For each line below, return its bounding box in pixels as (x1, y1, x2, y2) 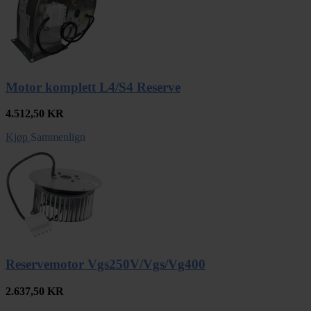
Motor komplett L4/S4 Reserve (6, 79, 180, 94)
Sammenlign (31, 131, 85, 144)
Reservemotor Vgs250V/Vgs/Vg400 (6, 256, 205, 271)
